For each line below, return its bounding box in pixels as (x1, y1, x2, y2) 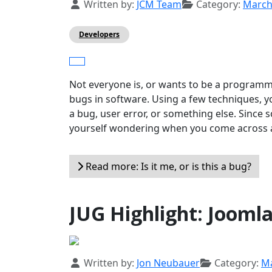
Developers (79, 29, 120, 40)
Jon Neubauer (137, 256, 200, 270)
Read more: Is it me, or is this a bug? (83, 160, 251, 174)
